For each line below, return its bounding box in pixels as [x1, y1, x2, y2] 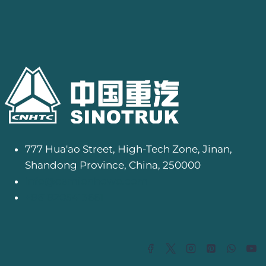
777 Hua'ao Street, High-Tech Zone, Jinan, [25, 142, 232, 155]
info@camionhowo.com [25, 175, 148, 187]
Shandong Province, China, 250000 [25, 159, 201, 171]
